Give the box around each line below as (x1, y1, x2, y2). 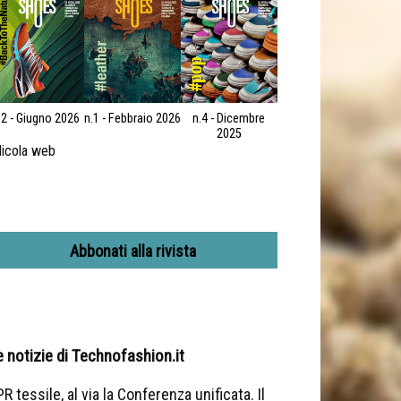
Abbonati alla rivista (69, 241, 196, 260)
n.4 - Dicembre (192, 111, 266, 127)
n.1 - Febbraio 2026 (83, 111, 181, 127)
